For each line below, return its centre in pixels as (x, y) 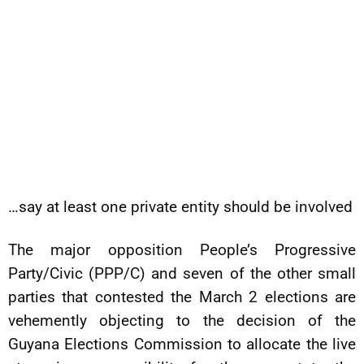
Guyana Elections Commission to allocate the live (182, 344)
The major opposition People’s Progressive (182, 250)
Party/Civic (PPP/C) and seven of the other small (182, 273)
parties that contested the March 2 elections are (182, 297)
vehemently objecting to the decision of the (182, 321)
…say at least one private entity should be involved (180, 207)
